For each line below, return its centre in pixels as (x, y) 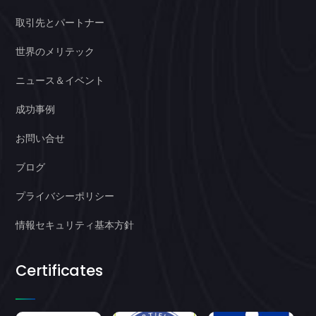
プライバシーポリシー (65, 196)
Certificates (59, 270)
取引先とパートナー (60, 22)
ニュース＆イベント (60, 80)
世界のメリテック (55, 51)
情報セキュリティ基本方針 (75, 225)
